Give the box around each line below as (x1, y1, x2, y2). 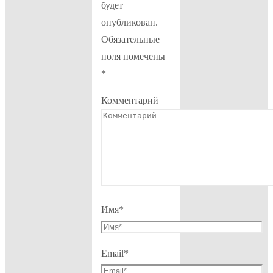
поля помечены (101, 51, 165, 62)
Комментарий (101, 95, 158, 106)
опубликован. (101, 17, 158, 28)
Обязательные (101, 34, 160, 45)
